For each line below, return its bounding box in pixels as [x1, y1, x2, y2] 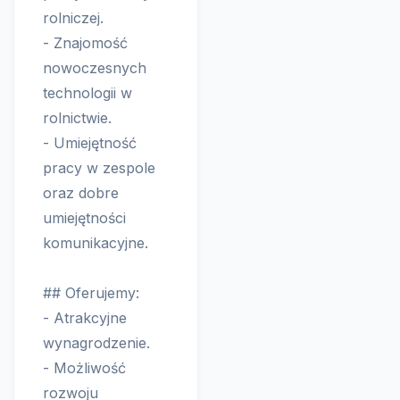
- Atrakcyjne [43, 309, 127, 327]
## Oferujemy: [43, 284, 139, 302]
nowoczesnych [43, 59, 146, 77]
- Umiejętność [43, 134, 137, 152]
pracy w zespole [43, 159, 155, 177]
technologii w [43, 84, 132, 102]
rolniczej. [43, 9, 104, 27]
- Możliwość [43, 359, 126, 377]
